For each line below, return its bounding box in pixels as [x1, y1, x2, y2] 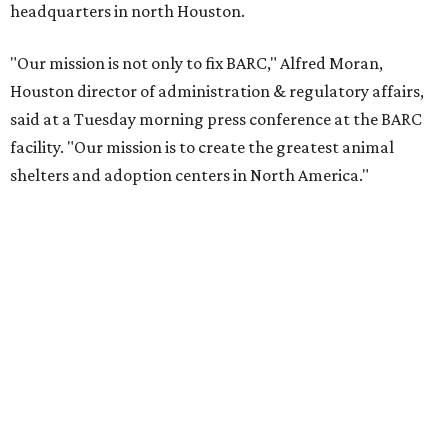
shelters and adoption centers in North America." [10, 165, 369, 185]
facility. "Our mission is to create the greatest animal [10, 137, 394, 157]
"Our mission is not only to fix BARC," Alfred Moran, [10, 53, 383, 73]
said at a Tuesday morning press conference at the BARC [10, 109, 422, 129]
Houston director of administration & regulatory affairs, [10, 81, 424, 101]
